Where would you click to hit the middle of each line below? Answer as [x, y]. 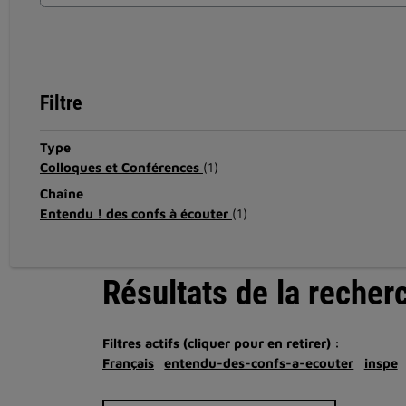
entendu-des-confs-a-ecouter [259, 362]
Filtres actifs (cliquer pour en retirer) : [221, 343]
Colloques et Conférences [121, 167]
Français [128, 362]
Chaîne [61, 193]
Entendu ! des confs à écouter [135, 213]
